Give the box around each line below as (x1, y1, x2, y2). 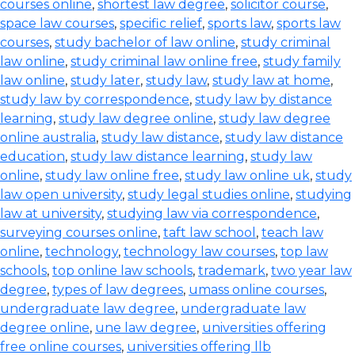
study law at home (212, 73, 330, 88)
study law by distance (195, 92, 332, 107)
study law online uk (185, 168, 310, 183)
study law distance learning (71, 149, 245, 164)
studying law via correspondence (107, 206, 317, 221)
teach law (261, 225, 323, 240)
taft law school (163, 225, 256, 240)
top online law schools (52, 263, 193, 278)
